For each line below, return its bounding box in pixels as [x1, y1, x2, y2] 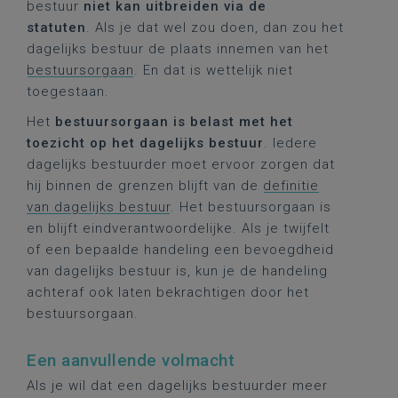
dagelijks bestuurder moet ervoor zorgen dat [27, 156, 335, 172]
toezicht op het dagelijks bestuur [27, 135, 264, 151]
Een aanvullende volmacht [27, 350, 235, 370]
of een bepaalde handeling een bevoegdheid [27, 242, 334, 258]
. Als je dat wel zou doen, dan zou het [86, 20, 344, 36]
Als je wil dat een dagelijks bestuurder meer [27, 378, 328, 394]
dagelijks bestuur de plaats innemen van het [27, 41, 329, 57]
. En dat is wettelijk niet [134, 62, 293, 78]
